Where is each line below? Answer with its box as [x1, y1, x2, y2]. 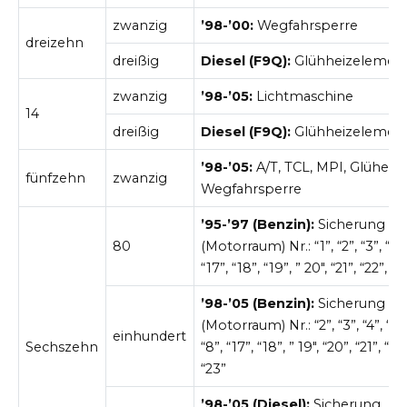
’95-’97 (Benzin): [201, 216, 315, 233]
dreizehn [25, 35, 84, 52]
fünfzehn [25, 170, 86, 187]
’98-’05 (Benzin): [201, 295, 315, 313]
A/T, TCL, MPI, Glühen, [253, 159, 402, 176]
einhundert [113, 328, 187, 345]
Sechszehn [25, 339, 99, 356]
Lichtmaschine [253, 88, 354, 105]
